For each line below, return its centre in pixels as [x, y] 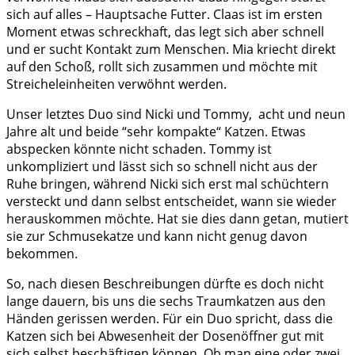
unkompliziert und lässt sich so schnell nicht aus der [162, 167]
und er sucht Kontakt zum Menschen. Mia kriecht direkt [171, 50]
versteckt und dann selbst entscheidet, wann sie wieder [172, 202]
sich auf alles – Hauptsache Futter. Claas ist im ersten [164, 15]
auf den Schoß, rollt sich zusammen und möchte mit [162, 67]
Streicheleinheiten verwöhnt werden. [116, 84]
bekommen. [42, 254]
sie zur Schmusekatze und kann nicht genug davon [157, 237]
